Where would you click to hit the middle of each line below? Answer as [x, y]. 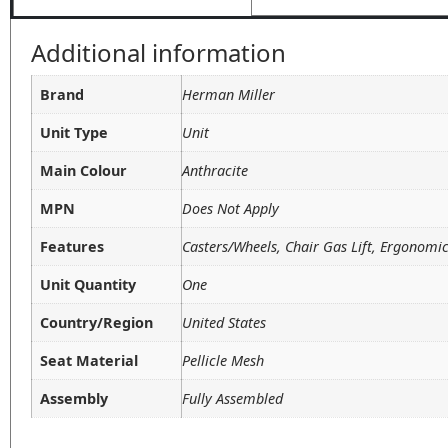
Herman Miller [228, 94]
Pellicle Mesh [223, 360]
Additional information [158, 52]
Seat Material [89, 360]
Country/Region [96, 322]
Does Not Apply [230, 208]
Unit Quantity [88, 284]
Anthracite [215, 170]
